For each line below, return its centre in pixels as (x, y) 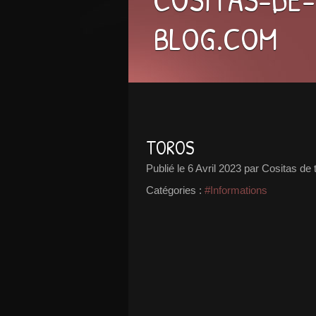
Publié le (167, 168)
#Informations (236, 190)
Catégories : (174, 190)
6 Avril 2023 (214, 168)
